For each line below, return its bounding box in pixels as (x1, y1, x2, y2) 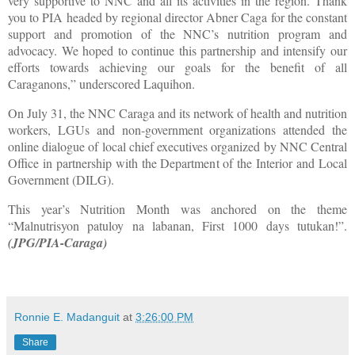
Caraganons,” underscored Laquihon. (8, 75, 195, 93)
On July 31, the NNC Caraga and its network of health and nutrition (8, 105, 347, 122)
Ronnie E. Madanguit (14, 310, 120, 323)
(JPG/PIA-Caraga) (8, 233, 107, 251)
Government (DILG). (8, 171, 114, 189)
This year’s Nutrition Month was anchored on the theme (8, 200, 347, 217)
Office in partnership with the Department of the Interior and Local (8, 155, 347, 172)
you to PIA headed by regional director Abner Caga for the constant (8, 9, 347, 26)
